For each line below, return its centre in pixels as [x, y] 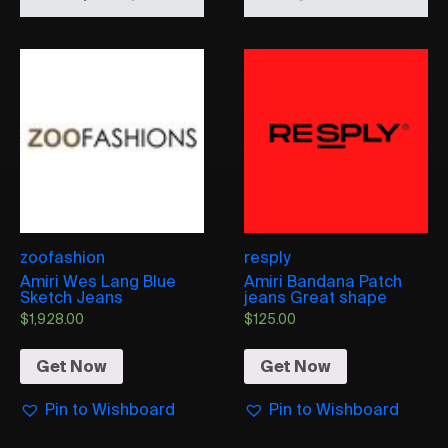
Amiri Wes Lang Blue [98, 280]
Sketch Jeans [71, 296]
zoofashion [62, 256]
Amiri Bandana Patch [323, 280]
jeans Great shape [316, 296]
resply [267, 256]
